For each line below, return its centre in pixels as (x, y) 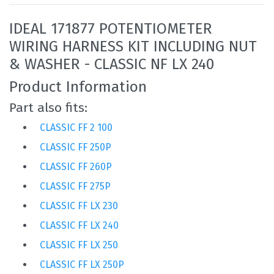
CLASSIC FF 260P (76, 166)
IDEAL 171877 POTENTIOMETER (111, 28)
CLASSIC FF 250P (76, 147)
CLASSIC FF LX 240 (79, 225)
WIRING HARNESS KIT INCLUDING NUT (133, 46)
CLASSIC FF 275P (75, 186)
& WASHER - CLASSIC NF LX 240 (112, 64)
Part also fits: (48, 107)
